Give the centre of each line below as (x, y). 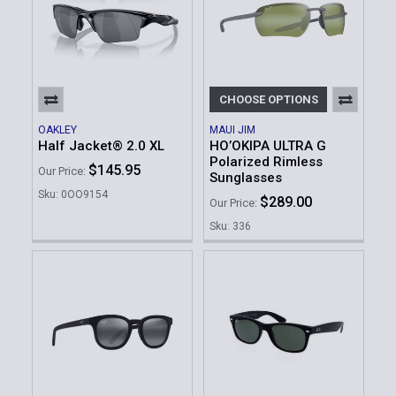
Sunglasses (246, 177)
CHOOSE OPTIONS (268, 99)
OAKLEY (57, 129)
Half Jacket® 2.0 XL (101, 145)
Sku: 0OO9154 (73, 195)
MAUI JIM (232, 129)
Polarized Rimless (266, 161)
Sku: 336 (230, 227)
